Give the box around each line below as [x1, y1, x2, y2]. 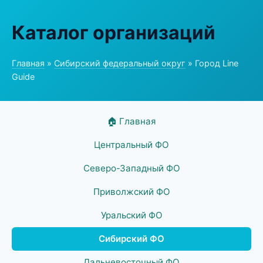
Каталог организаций [12, 21, 215, 44]
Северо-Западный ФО [83, 163, 180, 174]
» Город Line [186, 58, 238, 68]
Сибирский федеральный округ [54, 58, 186, 68]
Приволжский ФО [93, 186, 170, 197]
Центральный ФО [94, 139, 169, 150]
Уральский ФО [100, 210, 163, 221]
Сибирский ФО [99, 233, 164, 244]
